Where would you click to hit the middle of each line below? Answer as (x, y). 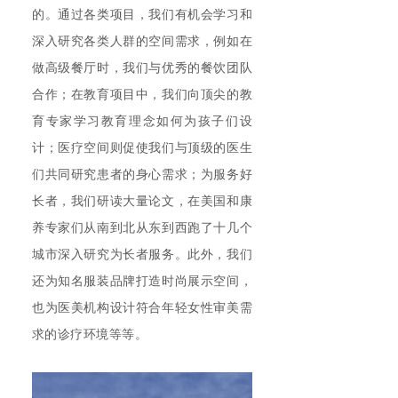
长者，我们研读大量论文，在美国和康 (142, 201)
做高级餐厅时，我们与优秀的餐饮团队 (142, 68)
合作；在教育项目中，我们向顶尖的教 (142, 94)
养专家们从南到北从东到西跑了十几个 (142, 227)
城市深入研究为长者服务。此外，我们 (142, 254)
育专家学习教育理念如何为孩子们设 (142, 121)
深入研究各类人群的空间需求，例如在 (142, 41)
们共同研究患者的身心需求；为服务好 (142, 174)
